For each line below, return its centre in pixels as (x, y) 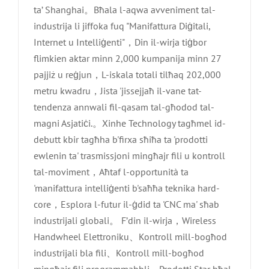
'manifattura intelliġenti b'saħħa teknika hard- (127, 188)
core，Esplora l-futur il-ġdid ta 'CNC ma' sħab (126, 204)
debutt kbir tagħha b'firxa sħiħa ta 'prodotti (121, 139)
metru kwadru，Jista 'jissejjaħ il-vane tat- (118, 90)
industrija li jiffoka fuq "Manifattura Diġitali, (122, 26)
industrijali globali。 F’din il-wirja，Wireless (125, 220)
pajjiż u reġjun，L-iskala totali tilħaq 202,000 (127, 74)
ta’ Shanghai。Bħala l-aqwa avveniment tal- (125, 9)
